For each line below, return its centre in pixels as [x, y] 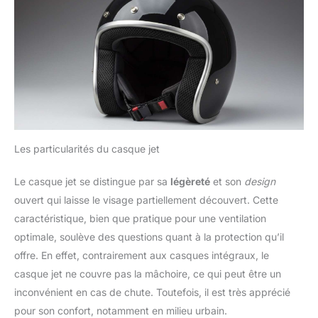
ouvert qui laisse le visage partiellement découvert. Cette [146, 200]
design [260, 182]
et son [227, 182]
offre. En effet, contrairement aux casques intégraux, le [142, 256]
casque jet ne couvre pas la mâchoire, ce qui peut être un [148, 274]
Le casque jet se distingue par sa [92, 182]
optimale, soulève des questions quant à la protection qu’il [149, 237]
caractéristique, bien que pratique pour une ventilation [140, 219]
